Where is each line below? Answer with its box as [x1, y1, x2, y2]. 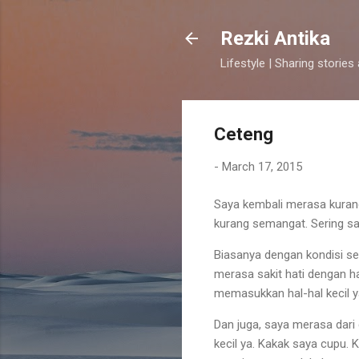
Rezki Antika [220, 27, 330, 50]
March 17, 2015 [222, 159, 302, 174]
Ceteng [214, 124, 273, 144]
